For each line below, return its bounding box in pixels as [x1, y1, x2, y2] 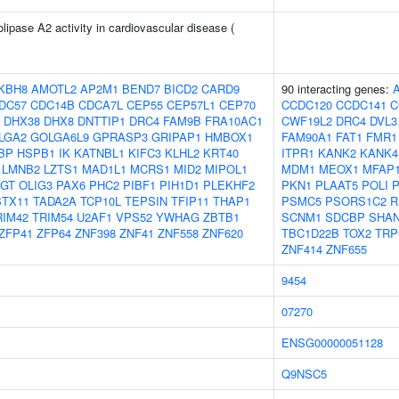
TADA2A [33, 192, 77, 209]
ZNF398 [75, 224, 116, 241]
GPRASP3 [93, 128, 148, 145]
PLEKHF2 [203, 176, 255, 193]
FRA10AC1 [205, 112, 263, 129]
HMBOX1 [205, 128, 253, 145]
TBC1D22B [281, 224, 339, 241]
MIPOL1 [205, 160, 248, 177]
